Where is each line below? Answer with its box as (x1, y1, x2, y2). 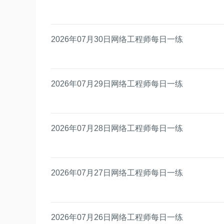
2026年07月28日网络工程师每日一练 (51, 123, 183, 132)
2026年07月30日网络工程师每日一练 (51, 34, 183, 43)
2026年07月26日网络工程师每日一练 (51, 212, 183, 221)
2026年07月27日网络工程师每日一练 (51, 168, 183, 177)
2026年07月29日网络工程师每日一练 (51, 79, 183, 88)
